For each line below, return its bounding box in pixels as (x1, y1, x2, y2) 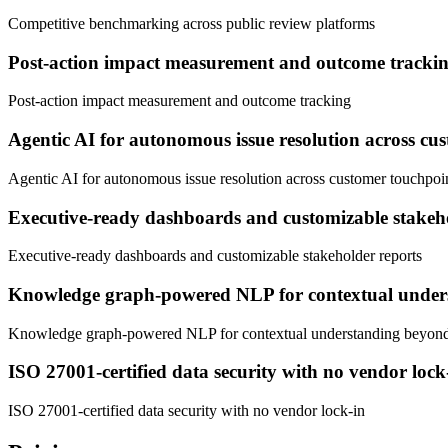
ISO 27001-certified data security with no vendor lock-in (8, 402, 365, 420)
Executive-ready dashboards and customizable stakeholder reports (8, 247, 422, 265)
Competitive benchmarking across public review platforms (8, 14, 375, 32)
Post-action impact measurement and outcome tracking (8, 92, 351, 110)
